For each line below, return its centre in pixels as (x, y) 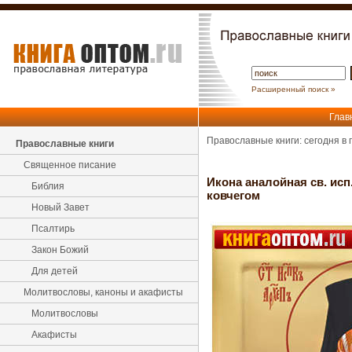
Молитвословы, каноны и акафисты (103, 292)
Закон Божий (60, 250)
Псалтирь (53, 229)
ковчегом (233, 195)
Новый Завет (60, 207)
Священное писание (70, 165)
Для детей (55, 271)
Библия (48, 186)
